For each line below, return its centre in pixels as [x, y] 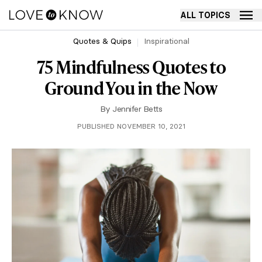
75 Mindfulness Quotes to [131, 67]
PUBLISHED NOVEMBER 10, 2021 [131, 126]
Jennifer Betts [137, 109]
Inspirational [166, 41]
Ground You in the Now [131, 88]
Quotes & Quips [102, 41]
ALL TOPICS [205, 15]
